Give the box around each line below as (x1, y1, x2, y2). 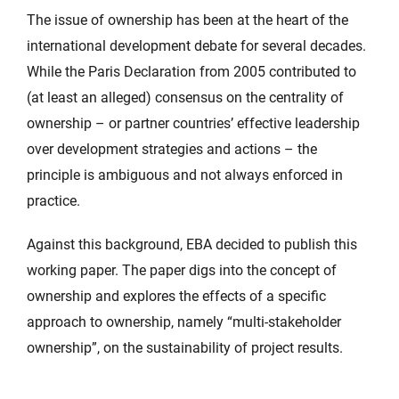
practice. (27, 192, 80, 209)
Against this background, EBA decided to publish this (27, 236, 357, 253)
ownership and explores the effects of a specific (27, 288, 326, 305)
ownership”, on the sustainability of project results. (27, 339, 343, 356)
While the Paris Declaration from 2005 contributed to (27, 63, 356, 80)
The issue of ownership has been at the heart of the (27, 12, 348, 28)
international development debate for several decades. (27, 37, 366, 54)
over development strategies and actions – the (27, 141, 317, 158)
